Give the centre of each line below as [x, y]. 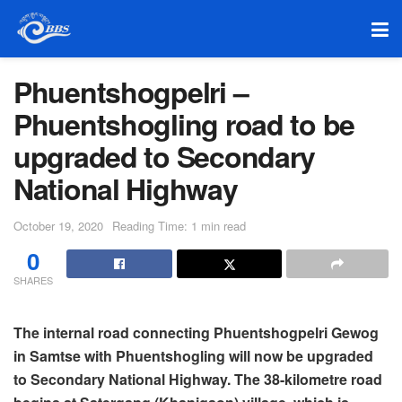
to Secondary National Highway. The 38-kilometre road [198, 379]
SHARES [33, 280]
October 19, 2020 [58, 225]
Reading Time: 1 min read [179, 225]
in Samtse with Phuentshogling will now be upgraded [193, 355]
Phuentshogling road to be [184, 124]
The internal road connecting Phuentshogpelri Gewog [196, 332]
